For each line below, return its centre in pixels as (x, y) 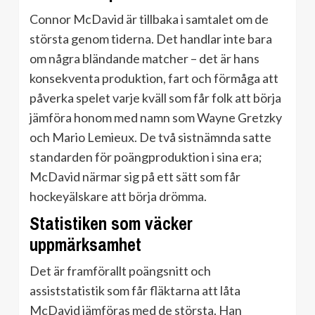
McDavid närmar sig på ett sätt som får (135, 176)
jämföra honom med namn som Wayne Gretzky (156, 117)
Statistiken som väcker (111, 223)
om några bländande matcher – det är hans (144, 58)
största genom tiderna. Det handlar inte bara (151, 38)
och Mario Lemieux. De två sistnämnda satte (150, 137)
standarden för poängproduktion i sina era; (146, 156)
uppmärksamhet (85, 244)
